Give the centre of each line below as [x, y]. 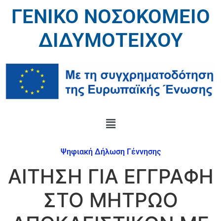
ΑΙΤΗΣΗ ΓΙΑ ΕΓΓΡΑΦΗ [110, 176]
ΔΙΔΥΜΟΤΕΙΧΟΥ [110, 40]
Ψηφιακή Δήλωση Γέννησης [110, 151]
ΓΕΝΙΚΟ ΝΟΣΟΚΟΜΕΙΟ [110, 17]
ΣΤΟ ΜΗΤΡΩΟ [110, 200]
